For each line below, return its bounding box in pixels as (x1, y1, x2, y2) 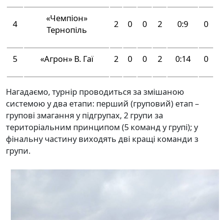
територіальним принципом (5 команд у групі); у (6, 121, 198, 133)
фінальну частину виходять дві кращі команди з (6, 133, 198, 144)
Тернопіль (46, 24, 87, 35)
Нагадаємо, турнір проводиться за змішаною (6, 85, 184, 97)
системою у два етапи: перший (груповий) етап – (6, 97, 199, 109)
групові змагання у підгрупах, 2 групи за (6, 109, 163, 121)
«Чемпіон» (46, 12, 87, 24)
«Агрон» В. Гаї (40, 53, 93, 64)
